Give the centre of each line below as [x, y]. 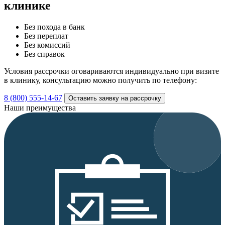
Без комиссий [47, 45]
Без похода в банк [54, 27]
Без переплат [46, 36]
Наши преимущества [40, 107]
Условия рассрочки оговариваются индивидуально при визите [111, 71]
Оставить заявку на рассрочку [115, 98]
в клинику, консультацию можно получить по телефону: [100, 80]
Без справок [44, 54]
